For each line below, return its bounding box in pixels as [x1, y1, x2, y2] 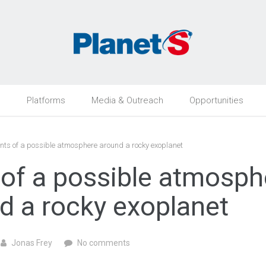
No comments [77, 238, 130, 248]
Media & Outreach [91, 95, 163, 106]
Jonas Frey [11, 238, 52, 248]
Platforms [27, 95, 65, 106]
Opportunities [189, 95, 243, 106]
